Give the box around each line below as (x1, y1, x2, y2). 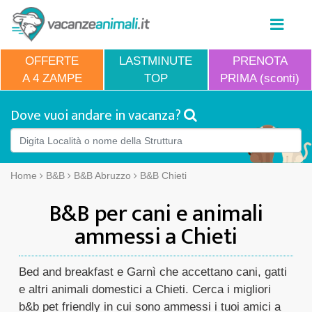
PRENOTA (232, 54, 288, 68)
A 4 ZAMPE (22, 72, 82, 85)
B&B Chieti (140, 170, 187, 181)
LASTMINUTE (119, 54, 193, 68)
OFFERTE (25, 54, 79, 68)
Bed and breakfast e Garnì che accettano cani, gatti (19, 265, 287, 279)
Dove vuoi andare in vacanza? (10, 104, 184, 127)
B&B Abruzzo (74, 170, 131, 181)
